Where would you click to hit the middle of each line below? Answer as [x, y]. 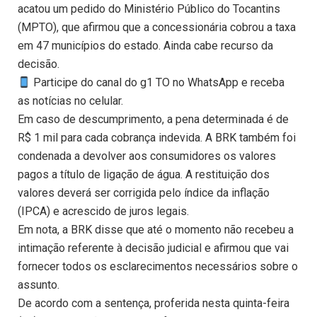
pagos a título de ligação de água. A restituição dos [144, 175]
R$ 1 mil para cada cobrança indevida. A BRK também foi [157, 138]
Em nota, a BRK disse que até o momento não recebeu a [156, 230]
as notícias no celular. [70, 101]
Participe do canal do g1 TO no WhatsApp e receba [158, 83]
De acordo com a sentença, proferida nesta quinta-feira [154, 304]
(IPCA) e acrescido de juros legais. [103, 212]
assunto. [39, 285]
